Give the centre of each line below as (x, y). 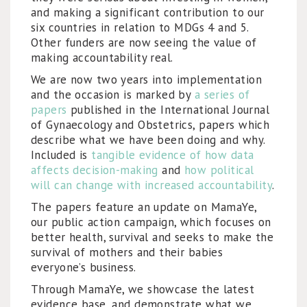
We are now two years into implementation (146, 79)
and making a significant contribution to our (148, 12)
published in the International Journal (168, 110)
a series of (222, 95)
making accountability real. (102, 58)
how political (219, 170)
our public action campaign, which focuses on (151, 222)
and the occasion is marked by (113, 95)
